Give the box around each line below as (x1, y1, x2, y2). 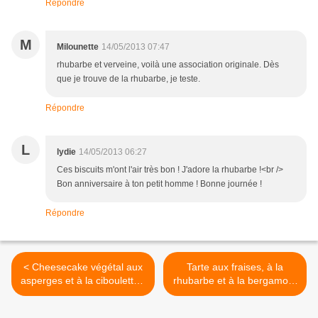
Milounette (57, 42, 99, 53)
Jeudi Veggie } (51, 288, 115, 300)
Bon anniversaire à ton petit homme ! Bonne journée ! (57, 179, 262, 190)
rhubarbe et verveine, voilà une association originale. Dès (57, 60, 279, 70)
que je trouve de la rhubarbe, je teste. (57, 74, 200, 84)
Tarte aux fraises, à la (187, 261, 283, 273)
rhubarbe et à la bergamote (173, 275, 297, 287)
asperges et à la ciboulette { (21, 275, 146, 287)
